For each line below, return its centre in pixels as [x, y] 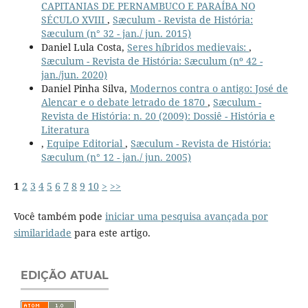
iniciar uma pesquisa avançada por [186, 216]
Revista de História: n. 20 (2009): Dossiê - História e [158, 115]
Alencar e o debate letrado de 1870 [124, 102]
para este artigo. [111, 232]
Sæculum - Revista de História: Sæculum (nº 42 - [152, 60]
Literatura [65, 129]
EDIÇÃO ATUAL [65, 275]
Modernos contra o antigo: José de [209, 88]
